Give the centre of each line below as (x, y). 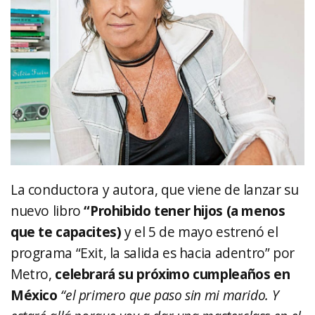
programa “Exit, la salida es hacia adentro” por (153, 253)
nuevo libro (46, 211)
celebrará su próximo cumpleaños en (173, 274)
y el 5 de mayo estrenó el (201, 232)
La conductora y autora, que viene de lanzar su (155, 190)
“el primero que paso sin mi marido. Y (170, 295)
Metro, (33, 274)
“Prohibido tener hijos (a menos (183, 211)
